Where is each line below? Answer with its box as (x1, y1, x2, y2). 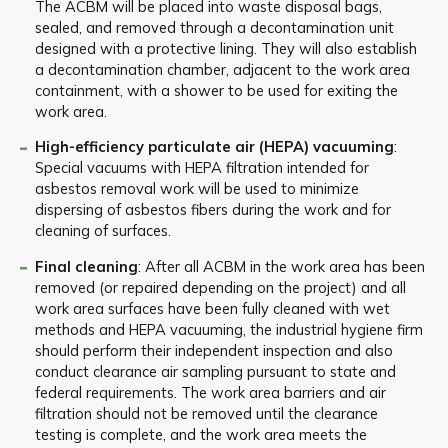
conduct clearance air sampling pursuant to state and (34, 361, 396, 381)
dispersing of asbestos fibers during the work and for (34, 200, 391, 220)
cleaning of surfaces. (34, 221, 171, 241)
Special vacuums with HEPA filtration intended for (34, 158, 369, 178)
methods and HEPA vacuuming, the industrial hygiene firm (34, 319, 423, 339)
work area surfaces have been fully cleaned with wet (34, 298, 390, 318)
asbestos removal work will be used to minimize (34, 179, 359, 199)
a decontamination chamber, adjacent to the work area (34, 59, 410, 79)
